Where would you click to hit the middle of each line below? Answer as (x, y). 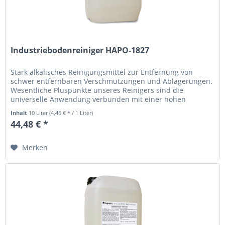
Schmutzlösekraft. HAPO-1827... (64, 108)
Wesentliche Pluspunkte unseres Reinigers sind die (97, 90)
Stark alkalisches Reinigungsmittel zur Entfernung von (102, 72)
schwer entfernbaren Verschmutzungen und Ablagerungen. (112, 81)
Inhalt (20, 113)
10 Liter (39, 113)
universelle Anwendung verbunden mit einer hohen (98, 99)
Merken (35, 147)
